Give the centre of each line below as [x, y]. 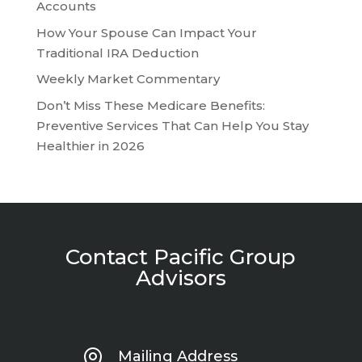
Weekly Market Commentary [128, 79]
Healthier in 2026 [90, 145]
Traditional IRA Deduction [117, 53]
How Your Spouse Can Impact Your [146, 32]
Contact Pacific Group [181, 257]
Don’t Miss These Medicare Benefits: [150, 105]
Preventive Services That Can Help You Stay [172, 125]
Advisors [181, 278]
